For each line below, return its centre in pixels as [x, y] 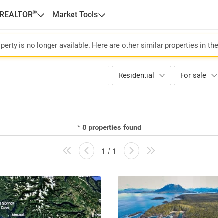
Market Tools [75, 14]
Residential [136, 75]
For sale [193, 75]
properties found [115, 127]
